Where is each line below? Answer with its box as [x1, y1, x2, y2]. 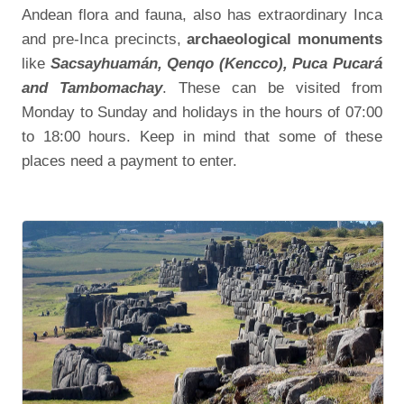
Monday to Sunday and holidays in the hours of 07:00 [22, 103, 382, 122]
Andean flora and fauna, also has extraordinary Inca [22, 5, 382, 24]
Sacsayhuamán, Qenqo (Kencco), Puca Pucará [50, 54, 382, 73]
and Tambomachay [22, 78, 163, 97]
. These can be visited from [162, 78, 382, 97]
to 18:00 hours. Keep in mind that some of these [22, 127, 382, 146]
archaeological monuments [187, 30, 382, 49]
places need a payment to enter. [22, 151, 238, 170]
